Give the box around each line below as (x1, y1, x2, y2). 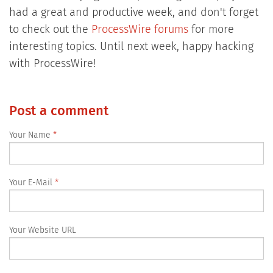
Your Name (9, 131, 51, 140)
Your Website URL (9, 225, 76, 235)
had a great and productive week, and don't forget (9, 7, 258, 19)
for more (188, 24, 234, 36)
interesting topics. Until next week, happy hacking (9, 41, 253, 53)
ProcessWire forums (91, 24, 188, 36)
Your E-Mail (9, 178, 52, 187)
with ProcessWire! (9, 58, 96, 70)
